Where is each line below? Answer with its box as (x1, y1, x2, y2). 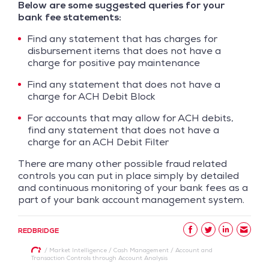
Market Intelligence (49, 246, 107, 254)
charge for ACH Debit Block (28, 89, 156, 103)
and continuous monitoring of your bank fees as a (18, 181, 248, 194)
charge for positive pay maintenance (28, 56, 200, 69)
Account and (175, 246, 213, 254)
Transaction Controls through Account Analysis (31, 253, 168, 262)
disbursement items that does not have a (28, 44, 221, 57)
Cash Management (113, 246, 169, 254)
